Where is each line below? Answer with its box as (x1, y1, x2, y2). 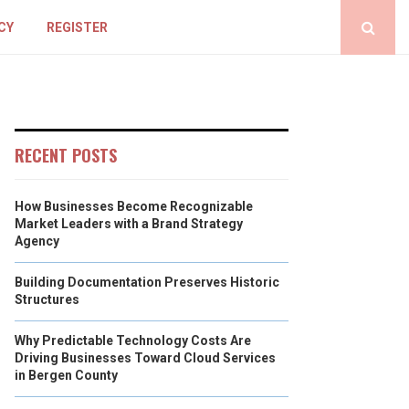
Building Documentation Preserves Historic (15, 275, 279, 289)
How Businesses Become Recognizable (15, 199, 253, 214)
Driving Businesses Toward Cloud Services (15, 351, 276, 365)
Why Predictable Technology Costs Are (15, 333, 251, 348)
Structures (15, 292, 79, 307)
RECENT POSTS (15, 143, 117, 167)
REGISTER (47, 20, 109, 35)
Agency (15, 234, 59, 248)
